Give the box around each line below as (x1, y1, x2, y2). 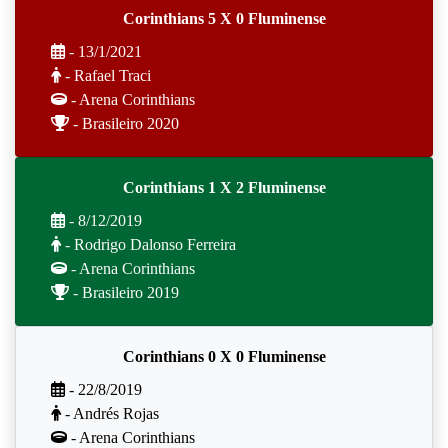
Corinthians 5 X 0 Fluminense (122, 10, 326, 27)
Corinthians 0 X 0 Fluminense (122, 348, 326, 365)
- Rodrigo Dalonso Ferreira (61, 236, 236, 253)
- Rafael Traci (61, 67, 151, 84)
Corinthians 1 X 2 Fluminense (122, 179, 326, 196)
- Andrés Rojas (61, 405, 159, 422)
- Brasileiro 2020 (69, 115, 179, 132)
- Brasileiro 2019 (69, 284, 179, 301)
